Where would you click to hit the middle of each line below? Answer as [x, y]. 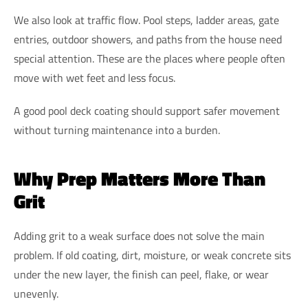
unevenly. [36, 294]
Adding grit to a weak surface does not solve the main [139, 236]
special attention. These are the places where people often [150, 59]
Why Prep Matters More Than [140, 179]
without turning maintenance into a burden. [117, 130]
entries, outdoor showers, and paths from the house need [148, 40]
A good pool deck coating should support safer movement [147, 111]
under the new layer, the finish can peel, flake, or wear [141, 275]
